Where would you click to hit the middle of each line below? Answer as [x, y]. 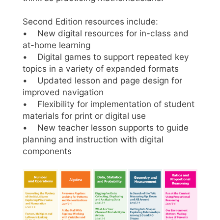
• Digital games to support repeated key [106, 57]
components [47, 151]
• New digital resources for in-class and [106, 33]
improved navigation [63, 92]
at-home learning [57, 45]
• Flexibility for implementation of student [109, 104]
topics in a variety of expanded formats [101, 69]
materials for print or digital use [84, 116]
